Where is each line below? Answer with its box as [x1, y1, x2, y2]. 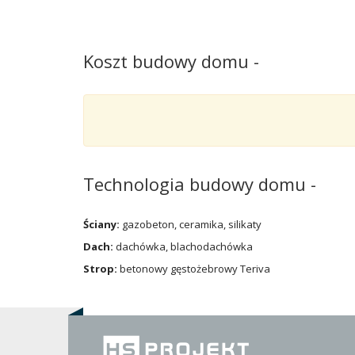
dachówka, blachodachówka [113, 239, 253, 254]
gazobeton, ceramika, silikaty [119, 216, 261, 231]
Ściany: [82, 216, 120, 231]
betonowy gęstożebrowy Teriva [116, 261, 270, 276]
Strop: [82, 261, 117, 276]
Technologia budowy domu [82, 171, 311, 196]
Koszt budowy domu [82, 48, 254, 73]
